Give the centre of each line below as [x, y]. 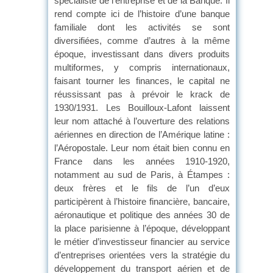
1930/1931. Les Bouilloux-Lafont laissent [142, 107]
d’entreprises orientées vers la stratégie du [142, 255]
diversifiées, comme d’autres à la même [142, 40]
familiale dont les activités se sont [142, 27]
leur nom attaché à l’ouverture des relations [142, 121]
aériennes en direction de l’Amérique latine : [142, 134]
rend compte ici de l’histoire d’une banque [142, 13]
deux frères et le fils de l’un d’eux [142, 188]
